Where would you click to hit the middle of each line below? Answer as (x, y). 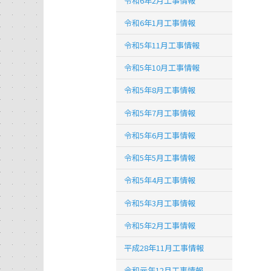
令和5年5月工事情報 (160, 158)
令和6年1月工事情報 (160, 22)
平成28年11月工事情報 (164, 247)
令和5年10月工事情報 (162, 68)
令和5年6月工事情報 (160, 135)
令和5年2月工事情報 (160, 225)
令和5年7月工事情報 (160, 113)
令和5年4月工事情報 (160, 180)
